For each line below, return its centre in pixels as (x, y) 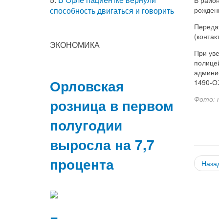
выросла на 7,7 (102, 144)
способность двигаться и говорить (112, 10)
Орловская (87, 86)
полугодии (86, 125)
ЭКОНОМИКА (75, 44)
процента (82, 164)
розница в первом (112, 105)
